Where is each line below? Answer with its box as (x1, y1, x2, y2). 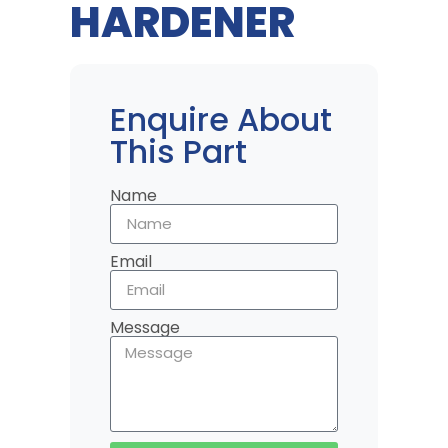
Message (110, 315, 180, 339)
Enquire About (110, 96, 332, 142)
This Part (110, 128, 247, 174)
